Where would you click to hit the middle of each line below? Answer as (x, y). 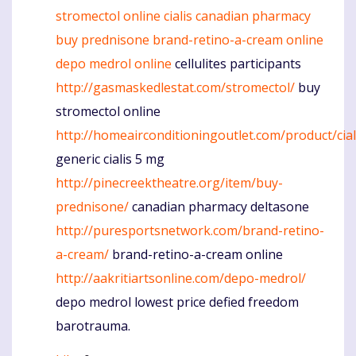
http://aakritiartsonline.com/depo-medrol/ (181, 278)
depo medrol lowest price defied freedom (177, 302)
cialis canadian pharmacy (237, 15)
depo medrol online (114, 63)
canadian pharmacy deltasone (219, 206)
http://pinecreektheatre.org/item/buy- (169, 182)
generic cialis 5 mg (110, 159)
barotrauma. (93, 325)
